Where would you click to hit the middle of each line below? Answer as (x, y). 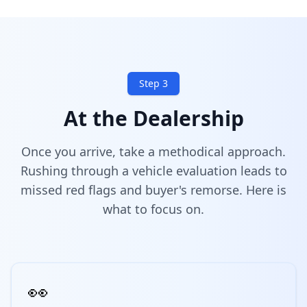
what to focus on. (153, 209)
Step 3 (153, 83)
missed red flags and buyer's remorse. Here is (153, 190)
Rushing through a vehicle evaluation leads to (153, 171)
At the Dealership (153, 118)
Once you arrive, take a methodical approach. (153, 151)
